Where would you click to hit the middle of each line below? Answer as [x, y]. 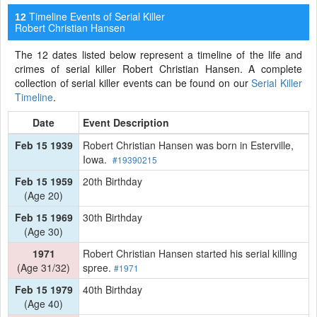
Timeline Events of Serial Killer [96, 16]
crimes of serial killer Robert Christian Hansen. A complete [158, 68]
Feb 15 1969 [44, 217]
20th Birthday [113, 181]
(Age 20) [44, 195]
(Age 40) [44, 303]
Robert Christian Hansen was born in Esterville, [188, 145]
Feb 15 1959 [44, 181]
